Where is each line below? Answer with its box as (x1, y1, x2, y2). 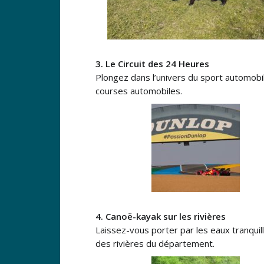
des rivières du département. (95, 237, 214, 249)
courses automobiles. (95, 84, 182, 97)
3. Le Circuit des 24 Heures (95, 57, 209, 70)
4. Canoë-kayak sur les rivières (95, 210, 226, 222)
